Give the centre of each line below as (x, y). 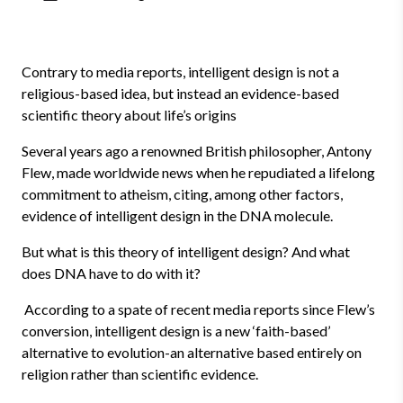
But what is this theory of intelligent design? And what (186, 251)
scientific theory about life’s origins (129, 115)
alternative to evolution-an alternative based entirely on (192, 352)
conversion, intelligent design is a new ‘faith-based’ (176, 331)
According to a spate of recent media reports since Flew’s (198, 309)
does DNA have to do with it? (111, 273)
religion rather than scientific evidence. (140, 374)
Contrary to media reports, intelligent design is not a (180, 72)
